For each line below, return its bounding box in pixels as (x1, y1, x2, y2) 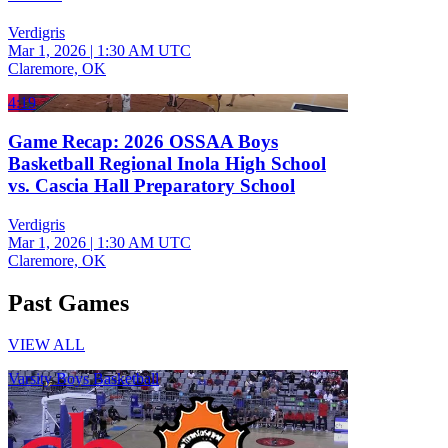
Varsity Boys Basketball (8, 370, 159, 388)
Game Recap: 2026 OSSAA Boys (8, 130, 278, 152)
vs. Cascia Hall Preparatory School (8, 174, 295, 196)
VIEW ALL (8, 336, 85, 354)
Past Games (8, 289, 129, 316)
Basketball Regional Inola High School (8, 152, 326, 174)
